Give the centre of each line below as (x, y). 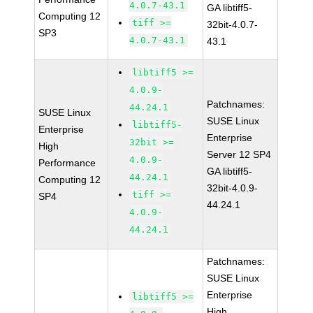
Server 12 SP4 (239, 154)
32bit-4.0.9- (233, 188)
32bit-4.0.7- (233, 24)
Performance (67, 163)
